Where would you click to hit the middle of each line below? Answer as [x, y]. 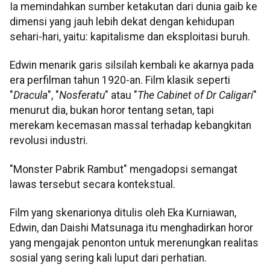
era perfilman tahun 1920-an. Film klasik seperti [120, 80]
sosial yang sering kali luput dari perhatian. [108, 258]
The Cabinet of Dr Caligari [195, 96]
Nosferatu [82, 96]
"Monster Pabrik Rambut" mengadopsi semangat [124, 169]
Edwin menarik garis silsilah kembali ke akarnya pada [132, 65]
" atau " [121, 96]
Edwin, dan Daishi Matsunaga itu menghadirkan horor [131, 228]
